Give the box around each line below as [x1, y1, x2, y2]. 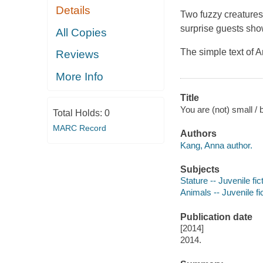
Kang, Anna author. [180, 140, 252, 150]
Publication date [180, 211, 252, 222]
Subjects [180, 164, 220, 174]
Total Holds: [52, 108, 104, 119]
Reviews [56, 48, 100, 61]
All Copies [56, 26, 107, 39]
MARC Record [52, 123, 106, 133]
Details [56, 4, 91, 17]
